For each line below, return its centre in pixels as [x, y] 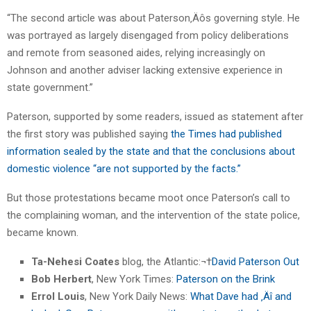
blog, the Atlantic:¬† [166, 261]
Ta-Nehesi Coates [75, 261]
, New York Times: [134, 279]
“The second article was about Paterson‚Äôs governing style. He [153, 18]
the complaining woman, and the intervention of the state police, [153, 215]
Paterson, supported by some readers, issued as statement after [155, 116]
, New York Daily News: [137, 296]
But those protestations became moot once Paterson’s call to [149, 197]
